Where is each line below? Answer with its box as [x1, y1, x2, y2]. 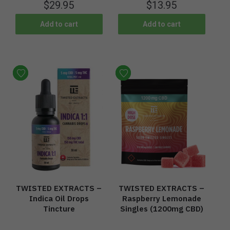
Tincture [43, 203, 75, 214]
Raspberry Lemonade [122, 193, 201, 203]
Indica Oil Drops [29, 193, 89, 203]
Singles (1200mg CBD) [120, 203, 203, 214]
